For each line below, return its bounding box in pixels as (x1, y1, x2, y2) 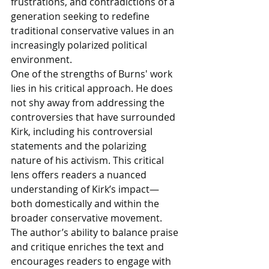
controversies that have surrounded (11, 110, 178, 124)
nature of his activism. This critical (11, 154, 166, 167)
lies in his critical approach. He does (11, 82, 175, 95)
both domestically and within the (11, 197, 162, 210)
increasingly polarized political (11, 38, 150, 52)
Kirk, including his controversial (11, 125, 155, 138)
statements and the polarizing (11, 139, 149, 153)
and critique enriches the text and (11, 240, 166, 253)
